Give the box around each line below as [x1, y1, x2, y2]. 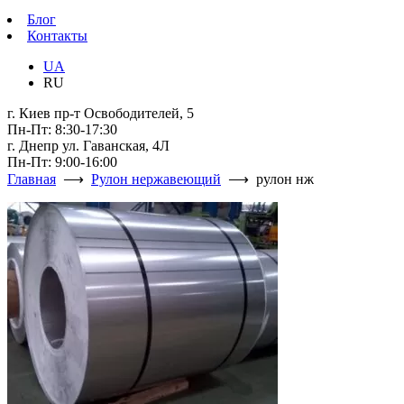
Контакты [27, 28, 87, 43]
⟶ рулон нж [221, 171, 314, 187]
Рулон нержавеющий [91, 171, 221, 187]
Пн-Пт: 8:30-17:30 [7, 122, 117, 137]
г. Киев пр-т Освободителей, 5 [7, 106, 194, 121]
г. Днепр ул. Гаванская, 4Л [7, 138, 170, 153]
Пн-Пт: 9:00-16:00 [7, 154, 117, 170]
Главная [7, 171, 56, 187]
